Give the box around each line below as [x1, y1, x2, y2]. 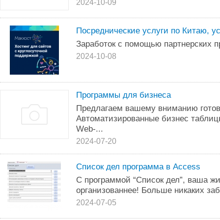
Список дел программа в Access [76, 162, 200, 171]
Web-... [76, 124, 103, 134]
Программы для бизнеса [76, 90, 171, 100]
